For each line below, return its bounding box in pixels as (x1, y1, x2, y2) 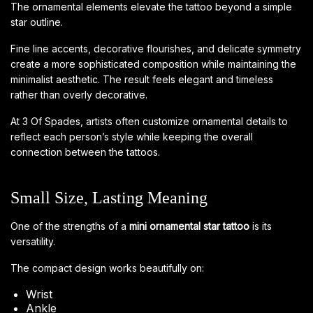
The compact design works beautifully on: (10, 261, 204, 274)
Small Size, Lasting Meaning (10, 188, 208, 207)
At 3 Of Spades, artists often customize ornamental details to (10, 115, 288, 127)
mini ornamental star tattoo (129, 219, 249, 232)
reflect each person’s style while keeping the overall (10, 130, 253, 143)
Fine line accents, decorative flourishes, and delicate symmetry (10, 42, 301, 54)
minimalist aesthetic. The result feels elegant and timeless (10, 73, 273, 85)
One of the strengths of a (10, 219, 129, 232)
